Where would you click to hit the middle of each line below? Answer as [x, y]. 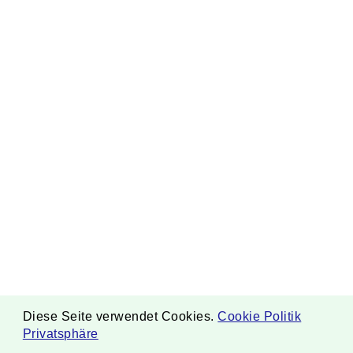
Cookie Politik [260, 316]
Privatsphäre [60, 334]
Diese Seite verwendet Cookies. [118, 316]
